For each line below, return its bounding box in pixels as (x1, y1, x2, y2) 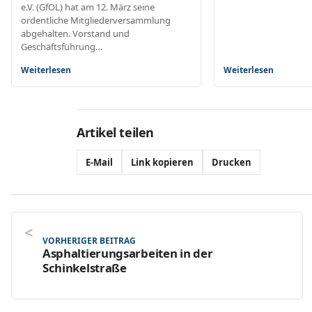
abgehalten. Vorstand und (21, 26, 130, 40)
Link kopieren (131, 155, 194, 169)
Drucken (212, 155, 251, 169)
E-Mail (86, 155, 113, 169)
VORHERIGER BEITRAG (42, 234, 136, 247)
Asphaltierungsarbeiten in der (42, 244, 213, 261)
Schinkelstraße (42, 259, 127, 276)
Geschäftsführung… (21, 40, 102, 53)
